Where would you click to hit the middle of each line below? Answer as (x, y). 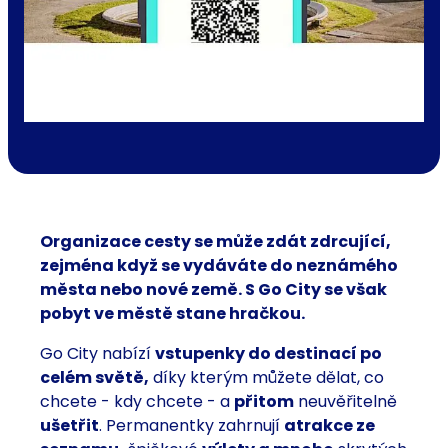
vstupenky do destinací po (268, 354)
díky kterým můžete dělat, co (266, 378)
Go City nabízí (97, 354)
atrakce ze (329, 426)
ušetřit (69, 426)
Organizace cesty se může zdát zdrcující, (215, 242)
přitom (264, 402)
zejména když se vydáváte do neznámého (219, 266)
